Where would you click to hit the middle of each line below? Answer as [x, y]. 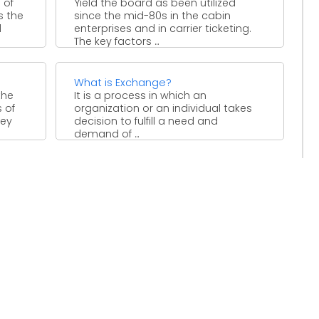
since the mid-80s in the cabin [153, 15]
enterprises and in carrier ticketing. [163, 28]
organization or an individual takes [163, 108]
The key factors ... [117, 41]
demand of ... [107, 134]
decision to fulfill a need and [146, 121]
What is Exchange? [123, 82]
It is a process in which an [141, 95]
